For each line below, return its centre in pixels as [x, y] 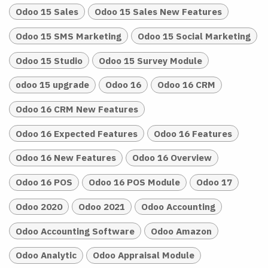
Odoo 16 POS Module [134, 182]
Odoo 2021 [101, 206]
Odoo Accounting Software [75, 231]
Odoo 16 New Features [66, 158]
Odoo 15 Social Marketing [194, 36]
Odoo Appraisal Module [143, 255]
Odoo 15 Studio [49, 60]
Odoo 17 [214, 182]
